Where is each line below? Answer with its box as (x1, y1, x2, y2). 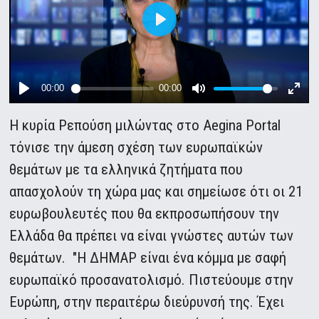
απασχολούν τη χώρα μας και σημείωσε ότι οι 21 (9, 183, 303, 201)
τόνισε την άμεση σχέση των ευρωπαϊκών (9, 139, 263, 157)
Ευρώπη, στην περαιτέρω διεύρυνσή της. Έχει (9, 293, 285, 311)
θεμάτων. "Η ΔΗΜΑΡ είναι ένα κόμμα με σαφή (9, 249, 287, 267)
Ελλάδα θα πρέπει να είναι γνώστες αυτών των (9, 227, 294, 245)
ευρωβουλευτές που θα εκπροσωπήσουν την (9, 205, 280, 223)
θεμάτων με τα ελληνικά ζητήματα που (9, 161, 244, 179)
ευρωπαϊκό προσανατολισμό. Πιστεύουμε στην (9, 271, 294, 289)
